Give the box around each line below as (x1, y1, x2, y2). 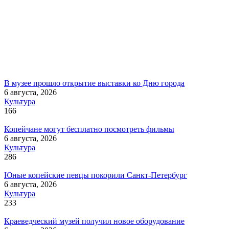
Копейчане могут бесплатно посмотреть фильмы (4, 125, 174, 134)
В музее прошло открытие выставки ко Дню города (4, 79, 185, 88)
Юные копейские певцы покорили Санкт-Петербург (4, 171, 187, 180)
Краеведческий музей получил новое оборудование (4, 217, 185, 226)
